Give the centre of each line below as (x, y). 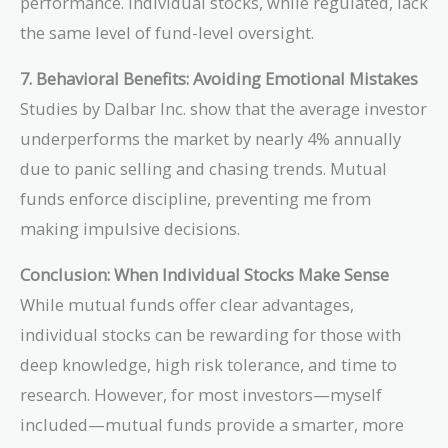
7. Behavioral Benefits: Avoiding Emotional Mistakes (219, 78)
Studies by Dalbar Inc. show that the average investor (223, 108)
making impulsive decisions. (130, 228)
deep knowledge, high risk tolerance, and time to (208, 365)
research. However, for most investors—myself (201, 395)
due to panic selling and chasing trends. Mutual (203, 168)
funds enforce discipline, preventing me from (195, 198)
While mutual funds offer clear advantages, (187, 305)
